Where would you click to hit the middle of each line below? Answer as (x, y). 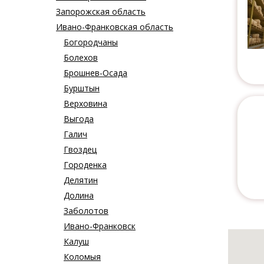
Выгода (79, 119)
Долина (79, 196)
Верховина (85, 104)
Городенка (85, 165)
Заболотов (86, 211)
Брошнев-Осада (95, 73)
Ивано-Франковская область (115, 27)
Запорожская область (101, 12)
